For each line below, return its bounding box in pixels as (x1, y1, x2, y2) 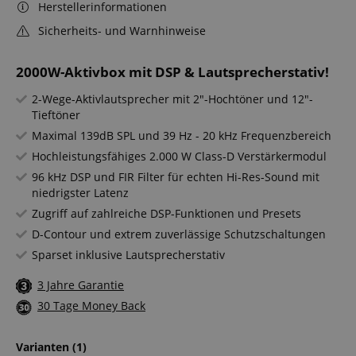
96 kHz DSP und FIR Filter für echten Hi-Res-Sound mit (32, 169, 319, 185)
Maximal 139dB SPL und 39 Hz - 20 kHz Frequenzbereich (32, 128, 331, 144)
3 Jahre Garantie (37, 277, 124, 293)
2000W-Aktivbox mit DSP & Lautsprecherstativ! (16, 63, 329, 82)
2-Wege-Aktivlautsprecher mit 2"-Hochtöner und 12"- (32, 91, 313, 107)
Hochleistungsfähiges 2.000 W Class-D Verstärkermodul (32, 149, 327, 164)
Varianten (16, 339, 72, 354)
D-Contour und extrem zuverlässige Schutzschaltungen (32, 226, 326, 242)
